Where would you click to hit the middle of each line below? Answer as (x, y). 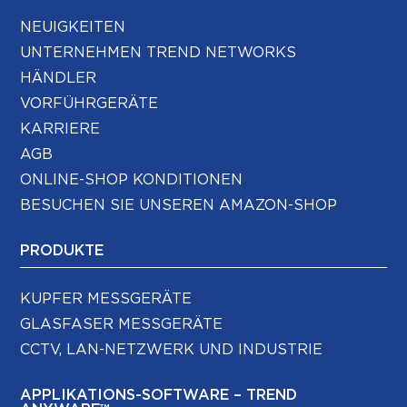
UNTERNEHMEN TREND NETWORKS (159, 53)
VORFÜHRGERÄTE (89, 104)
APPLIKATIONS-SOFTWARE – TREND (159, 396)
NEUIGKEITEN (73, 28)
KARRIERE (60, 129)
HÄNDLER (59, 79)
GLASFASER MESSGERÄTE (122, 325)
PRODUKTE (62, 251)
